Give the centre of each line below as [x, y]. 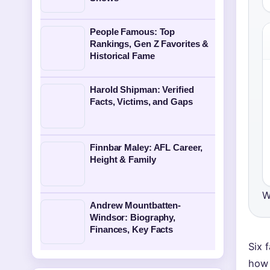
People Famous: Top [133, 32]
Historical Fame [122, 56]
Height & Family [123, 159]
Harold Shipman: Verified [142, 89]
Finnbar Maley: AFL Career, [146, 147]
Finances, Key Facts [132, 229]
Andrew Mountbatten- [136, 205]
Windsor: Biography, [133, 217]
